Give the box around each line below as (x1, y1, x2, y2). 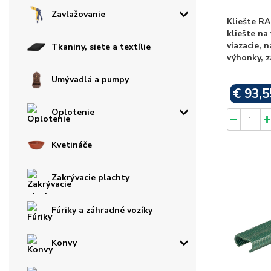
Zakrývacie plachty (51, 172, 129, 184)
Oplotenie (51, 106, 94, 119)
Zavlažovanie (51, 8, 105, 21)
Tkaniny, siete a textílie (51, 41, 151, 53)
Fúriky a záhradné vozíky (51, 204, 152, 217)
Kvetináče (51, 139, 92, 151)
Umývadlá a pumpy (51, 74, 129, 86)
